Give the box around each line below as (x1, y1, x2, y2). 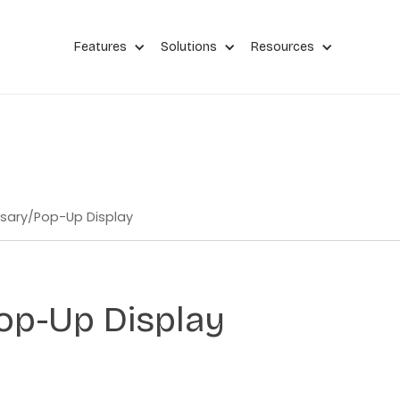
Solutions (160, 38, 217, 54)
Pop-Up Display (34, 208, 133, 226)
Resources (250, 38, 314, 54)
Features (73, 38, 127, 54)
